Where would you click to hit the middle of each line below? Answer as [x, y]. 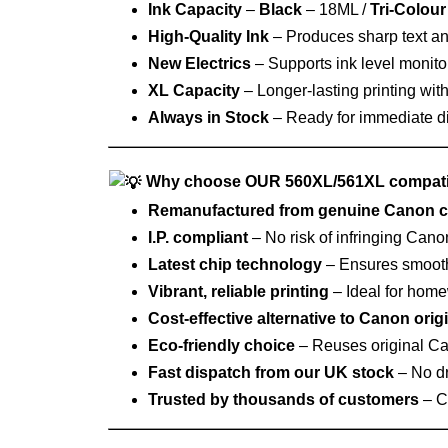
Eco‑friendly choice [221, 345]
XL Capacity [193, 91]
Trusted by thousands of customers [283, 399]
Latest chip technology [234, 264]
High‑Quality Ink [208, 37]
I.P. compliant [197, 237]
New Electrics [199, 64]
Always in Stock [208, 118]
